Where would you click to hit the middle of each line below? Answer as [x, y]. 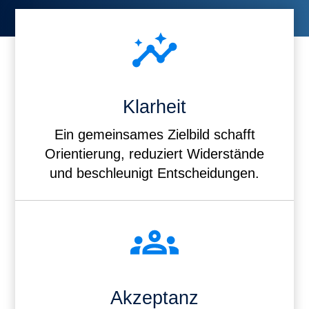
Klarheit [154, 107]
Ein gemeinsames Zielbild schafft [154, 134]
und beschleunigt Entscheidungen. [154, 173]
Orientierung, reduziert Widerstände [154, 153]
